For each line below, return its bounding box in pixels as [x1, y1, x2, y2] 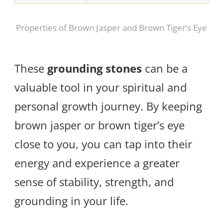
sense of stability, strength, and [14, 174, 174, 189]
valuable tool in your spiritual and [14, 79, 187, 95]
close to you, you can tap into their [14, 136, 192, 151]
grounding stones [47, 60, 142, 76]
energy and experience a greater [14, 155, 180, 170]
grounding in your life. [14, 193, 128, 208]
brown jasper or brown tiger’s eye [14, 117, 185, 132]
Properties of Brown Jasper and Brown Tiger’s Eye [16, 22, 207, 34]
